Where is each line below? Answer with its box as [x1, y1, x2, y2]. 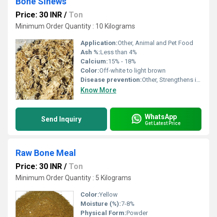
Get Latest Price [145, 120, 181, 126]
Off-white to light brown [99, 67, 166, 74]
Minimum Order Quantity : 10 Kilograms [15, 22, 135, 30]
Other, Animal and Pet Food [118, 39, 193, 46]
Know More [80, 86, 116, 94]
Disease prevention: [80, 76, 142, 83]
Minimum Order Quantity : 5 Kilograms [15, 174, 131, 182]
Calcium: [80, 58, 108, 65]
